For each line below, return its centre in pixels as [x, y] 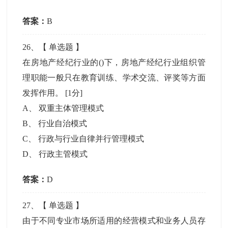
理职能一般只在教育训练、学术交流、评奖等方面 [114, 78]
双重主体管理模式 [72, 108]
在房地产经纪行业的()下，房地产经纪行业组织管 [114, 62]
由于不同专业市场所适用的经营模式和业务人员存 [114, 221]
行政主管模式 [63, 154]
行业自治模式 [63, 123]
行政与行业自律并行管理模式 [91, 139]
